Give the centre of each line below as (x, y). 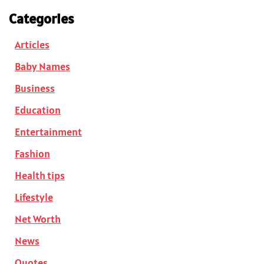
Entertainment (48, 132)
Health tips (40, 176)
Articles (32, 45)
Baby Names (42, 67)
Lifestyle (34, 197)
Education (38, 110)
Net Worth (38, 219)
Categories (41, 19)
